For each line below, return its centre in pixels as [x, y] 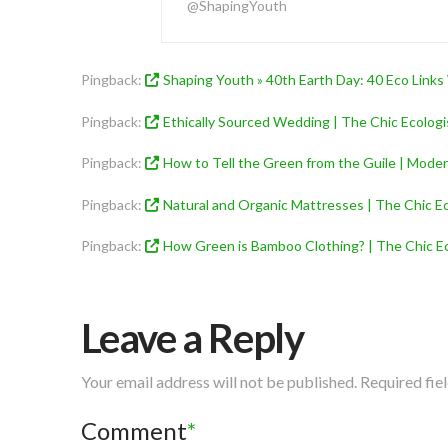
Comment [136, 430]
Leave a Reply [192, 337]
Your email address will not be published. [218, 381]
